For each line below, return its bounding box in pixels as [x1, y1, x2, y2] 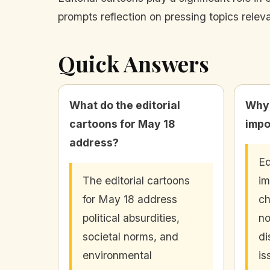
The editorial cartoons [83, 174, 190, 187]
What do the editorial [69, 99, 180, 112]
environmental [83, 249, 152, 262]
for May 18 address [83, 193, 177, 206]
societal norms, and [83, 230, 178, 243]
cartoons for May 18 [69, 118, 175, 131]
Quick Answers [58, 49, 209, 78]
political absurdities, [83, 212, 180, 225]
